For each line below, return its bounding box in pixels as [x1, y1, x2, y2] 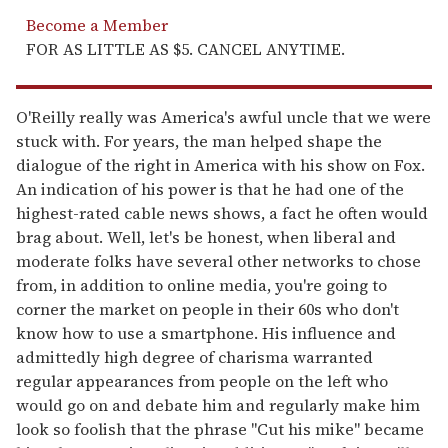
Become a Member [26, 13, 168, 36]
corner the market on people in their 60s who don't [16, 297, 399, 320]
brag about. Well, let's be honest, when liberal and [16, 225, 396, 248]
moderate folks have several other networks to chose [16, 249, 421, 272]
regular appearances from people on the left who [16, 369, 388, 392]
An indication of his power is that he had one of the [16, 177, 404, 200]
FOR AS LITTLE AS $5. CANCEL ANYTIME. [26, 37, 345, 60]
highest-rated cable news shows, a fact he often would [16, 201, 428, 224]
